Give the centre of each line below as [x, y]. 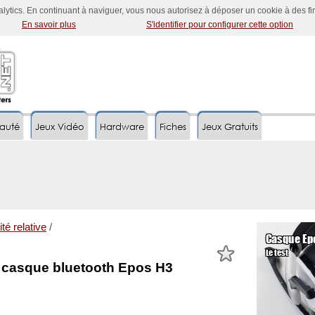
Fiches [173, 127]
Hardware [122, 127]
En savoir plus [49, 25]
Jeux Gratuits [230, 127]
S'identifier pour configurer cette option [220, 25]
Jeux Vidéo [60, 127]
